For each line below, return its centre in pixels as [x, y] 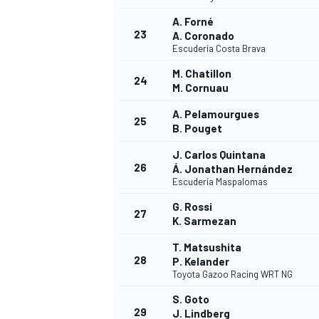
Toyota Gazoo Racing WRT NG [232, 274]
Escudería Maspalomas [220, 182]
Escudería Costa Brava [219, 49]
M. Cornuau [200, 88]
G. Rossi [192, 207]
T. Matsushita [207, 247]
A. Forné [193, 22]
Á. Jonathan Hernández [232, 169]
